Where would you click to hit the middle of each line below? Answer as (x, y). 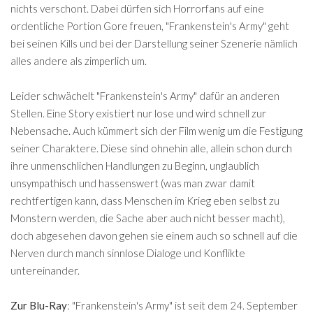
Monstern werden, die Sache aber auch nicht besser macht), (148, 218)
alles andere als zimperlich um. (79, 60)
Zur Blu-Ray (39, 305)
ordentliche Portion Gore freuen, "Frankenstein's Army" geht (150, 26)
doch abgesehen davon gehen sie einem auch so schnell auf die (154, 235)
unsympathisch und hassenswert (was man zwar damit (133, 183)
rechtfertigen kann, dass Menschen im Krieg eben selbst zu (145, 200)
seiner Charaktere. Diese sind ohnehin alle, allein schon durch (151, 148)
